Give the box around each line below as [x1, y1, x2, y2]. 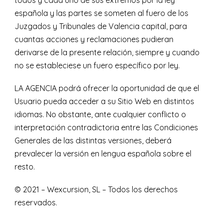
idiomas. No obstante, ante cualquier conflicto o [15, 109, 186, 120]
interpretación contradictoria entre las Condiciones [15, 123, 198, 133]
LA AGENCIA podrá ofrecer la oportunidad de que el [15, 83, 199, 93]
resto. [15, 162, 35, 172]
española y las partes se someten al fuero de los [15, 8, 188, 18]
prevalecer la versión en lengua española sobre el [15, 149, 191, 159]
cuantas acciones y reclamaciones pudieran [15, 34, 173, 45]
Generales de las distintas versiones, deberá [15, 136, 171, 146]
